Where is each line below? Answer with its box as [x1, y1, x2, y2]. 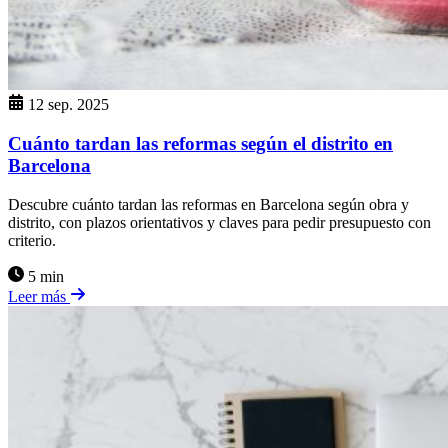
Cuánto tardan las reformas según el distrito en [8, 133, 393, 155]
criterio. [8, 231, 56, 249]
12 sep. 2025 [28, 96, 109, 114]
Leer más [8, 287, 70, 305]
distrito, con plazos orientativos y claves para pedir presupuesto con [8, 213, 431, 231]
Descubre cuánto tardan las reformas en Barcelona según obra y [8, 195, 409, 213]
